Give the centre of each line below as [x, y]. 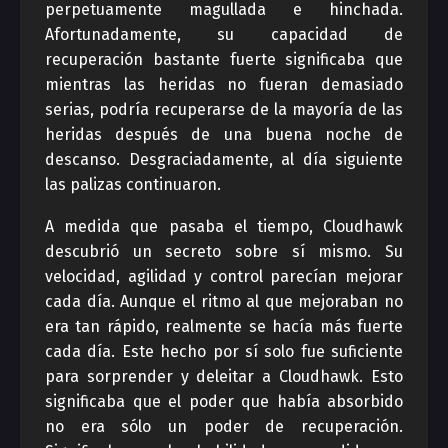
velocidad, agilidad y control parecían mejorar [224, 276]
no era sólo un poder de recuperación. [224, 426]
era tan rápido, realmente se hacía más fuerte [224, 326]
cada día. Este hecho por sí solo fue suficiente [224, 351]
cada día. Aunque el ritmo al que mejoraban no [224, 301]
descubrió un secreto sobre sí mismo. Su [224, 251]
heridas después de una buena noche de [224, 134]
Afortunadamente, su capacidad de [224, 34]
